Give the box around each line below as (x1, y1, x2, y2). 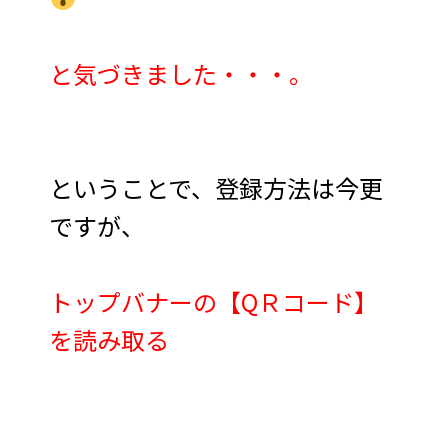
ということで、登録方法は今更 (49, 169, 384, 205)
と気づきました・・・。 (49, 55, 314, 91)
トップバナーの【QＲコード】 (49, 283, 379, 319)
